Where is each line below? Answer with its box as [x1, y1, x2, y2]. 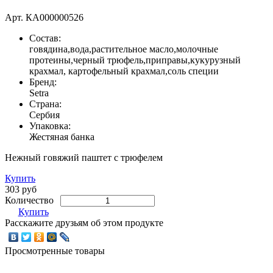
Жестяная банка [29, 131, 94, 142]
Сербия [29, 109, 60, 120]
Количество [5, 194, 56, 205]
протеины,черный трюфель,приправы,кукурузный [29, 54, 241, 65]
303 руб [5, 183, 37, 194]
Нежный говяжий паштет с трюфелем [5, 152, 163, 163]
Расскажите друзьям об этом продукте [5, 217, 163, 228]
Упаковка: [29, 120, 71, 131]
